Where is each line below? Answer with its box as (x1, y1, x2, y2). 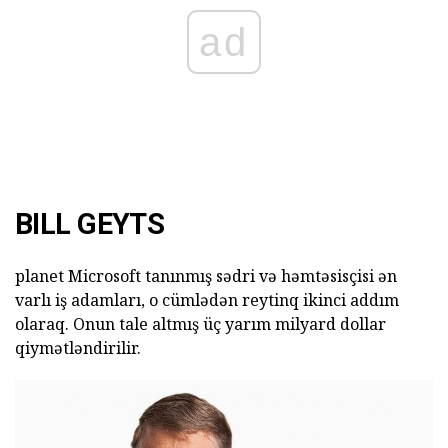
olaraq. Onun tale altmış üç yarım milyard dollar (15, 313, 386, 336)
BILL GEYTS (15, 207, 165, 242)
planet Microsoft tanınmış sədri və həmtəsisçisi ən (15, 265, 397, 288)
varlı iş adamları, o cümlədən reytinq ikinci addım (15, 289, 399, 312)
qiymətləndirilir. (15, 337, 141, 360)
